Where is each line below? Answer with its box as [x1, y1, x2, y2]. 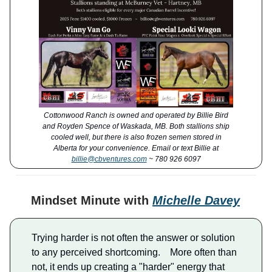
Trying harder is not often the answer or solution [32, 232, 235, 243]
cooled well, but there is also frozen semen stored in [50, 132, 222, 141]
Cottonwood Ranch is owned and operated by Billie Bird [44, 110, 228, 120]
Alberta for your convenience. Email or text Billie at [53, 143, 219, 152]
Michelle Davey [152, 193, 240, 207]
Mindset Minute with [31, 193, 152, 207]
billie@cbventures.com [71, 154, 147, 163]
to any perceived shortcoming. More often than [32, 246, 237, 257]
